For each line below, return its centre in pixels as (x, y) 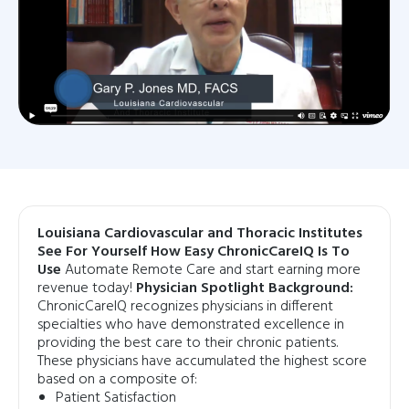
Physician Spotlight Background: (245, 288)
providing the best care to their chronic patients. (188, 343)
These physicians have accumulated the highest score (202, 361)
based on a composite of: (117, 379)
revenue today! (87, 288)
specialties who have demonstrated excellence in (191, 325)
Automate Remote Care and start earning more (213, 270)
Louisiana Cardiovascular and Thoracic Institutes (200, 233)
